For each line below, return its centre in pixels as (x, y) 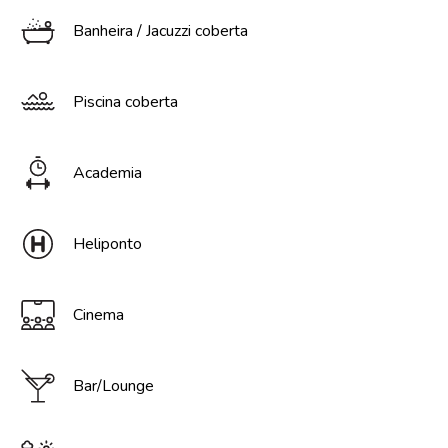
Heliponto (107, 244)
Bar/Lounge (113, 386)
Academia (107, 173)
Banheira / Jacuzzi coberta (160, 31)
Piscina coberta (125, 102)
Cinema (98, 315)
